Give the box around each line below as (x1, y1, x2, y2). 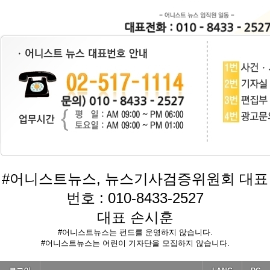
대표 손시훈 (96, 209, 174, 225)
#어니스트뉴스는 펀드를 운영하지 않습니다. (57, 228, 213, 237)
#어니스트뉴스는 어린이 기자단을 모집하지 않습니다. (40, 239, 230, 248)
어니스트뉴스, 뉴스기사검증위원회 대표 (10, 171, 268, 187)
